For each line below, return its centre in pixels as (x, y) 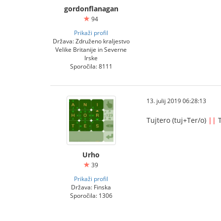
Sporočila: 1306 (91, 195)
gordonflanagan (91, 9)
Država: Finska (91, 187)
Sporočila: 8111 (91, 66)
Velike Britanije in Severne (91, 49)
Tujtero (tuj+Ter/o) (177, 120)
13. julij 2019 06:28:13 (176, 101)
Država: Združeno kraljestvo (91, 41)
